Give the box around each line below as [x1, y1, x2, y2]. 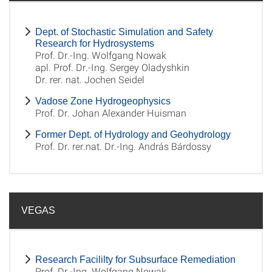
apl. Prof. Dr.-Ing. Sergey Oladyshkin [35, 61, 189, 73]
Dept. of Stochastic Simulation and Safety [35, 27, 213, 37]
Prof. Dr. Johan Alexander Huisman [35, 106, 186, 119]
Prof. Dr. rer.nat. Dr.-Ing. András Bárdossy [35, 140, 211, 152]
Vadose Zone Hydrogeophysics [35, 96, 171, 106]
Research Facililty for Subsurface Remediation [35, 254, 236, 265]
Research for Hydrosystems [35, 38, 154, 49]
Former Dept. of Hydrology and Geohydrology [35, 129, 231, 140]
